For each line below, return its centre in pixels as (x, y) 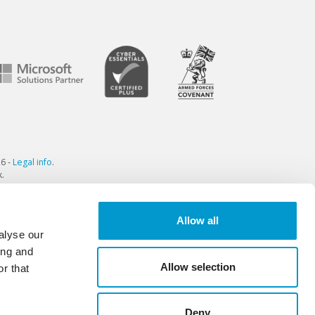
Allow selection (198, 266)
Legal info (32, 162)
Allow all (198, 220)
